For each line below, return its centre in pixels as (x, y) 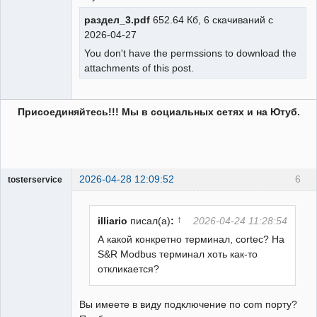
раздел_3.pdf (117, 20)
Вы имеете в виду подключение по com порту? (188, 304)
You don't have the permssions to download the (190, 53)
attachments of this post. (139, 68)
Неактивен (41, 208)
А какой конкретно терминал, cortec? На (191, 239)
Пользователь (36, 193)
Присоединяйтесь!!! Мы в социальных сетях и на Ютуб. (158, 112)
